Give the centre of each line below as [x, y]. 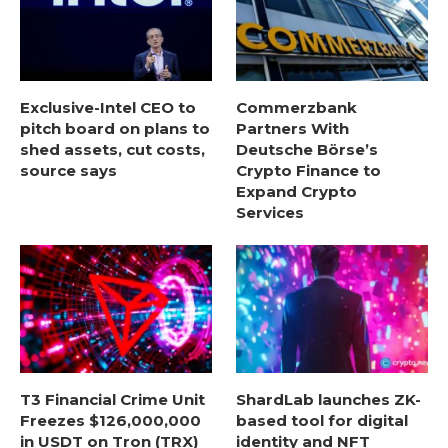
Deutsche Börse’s [307, 150]
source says [68, 171]
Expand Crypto [297, 192]
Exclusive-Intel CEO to [108, 108]
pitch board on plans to [115, 129]
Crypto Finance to [309, 171]
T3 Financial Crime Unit [112, 399]
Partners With [293, 129]
